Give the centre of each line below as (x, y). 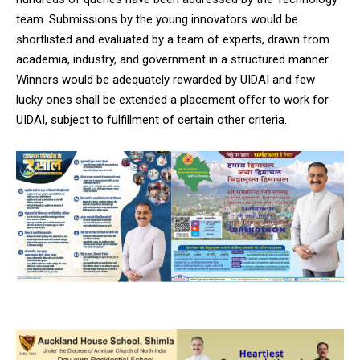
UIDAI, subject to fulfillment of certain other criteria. (151, 119)
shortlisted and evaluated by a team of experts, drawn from (173, 39)
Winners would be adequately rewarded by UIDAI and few (166, 79)
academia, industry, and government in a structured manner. (173, 59)
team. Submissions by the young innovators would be (157, 19)
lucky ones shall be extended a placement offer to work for (172, 99)
